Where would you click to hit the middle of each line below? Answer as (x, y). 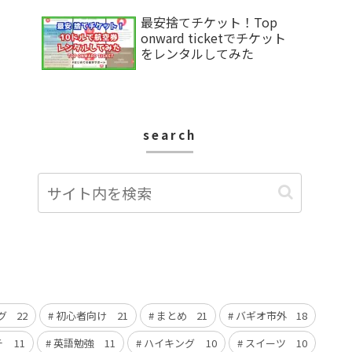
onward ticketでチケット (213, 37)
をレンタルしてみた (197, 53)
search (170, 134)
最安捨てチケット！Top (209, 22)
